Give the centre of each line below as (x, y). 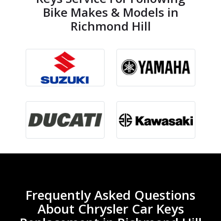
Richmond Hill (110, 26)
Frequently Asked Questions (110, 195)
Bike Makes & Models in (110, 12)
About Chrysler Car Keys (110, 208)
